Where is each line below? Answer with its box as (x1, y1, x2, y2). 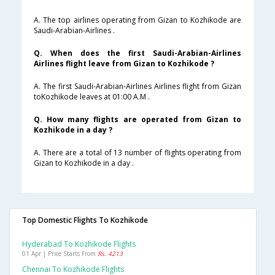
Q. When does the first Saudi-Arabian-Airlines (34, 48, 241, 59)
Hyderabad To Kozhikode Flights (22, 239, 136, 250)
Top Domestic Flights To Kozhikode (22, 215, 148, 226)
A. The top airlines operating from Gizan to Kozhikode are (34, 15, 241, 26)
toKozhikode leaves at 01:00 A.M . (34, 91, 150, 103)
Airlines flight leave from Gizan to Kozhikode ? (34, 58, 214, 69)
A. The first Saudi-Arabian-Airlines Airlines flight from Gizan (34, 81, 241, 92)
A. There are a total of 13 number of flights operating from (34, 147, 241, 158)
